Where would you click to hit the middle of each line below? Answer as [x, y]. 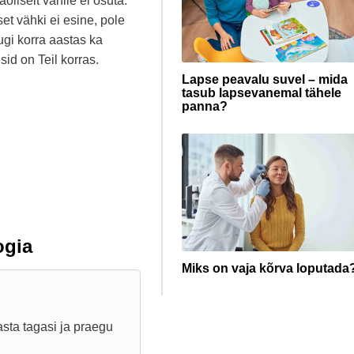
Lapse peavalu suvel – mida [265, 79]
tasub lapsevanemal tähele [262, 93]
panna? [205, 106]
